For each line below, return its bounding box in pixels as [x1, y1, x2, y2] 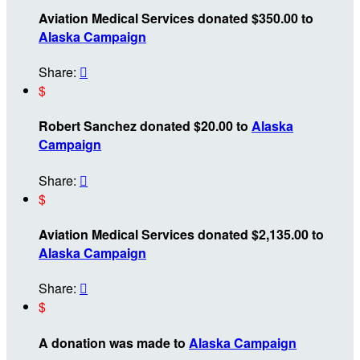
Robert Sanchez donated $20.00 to [39, 117, 252, 136]
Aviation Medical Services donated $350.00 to [39, 8, 313, 27]
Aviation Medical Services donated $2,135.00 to [39, 225, 324, 243]
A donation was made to [39, 333, 189, 352]
